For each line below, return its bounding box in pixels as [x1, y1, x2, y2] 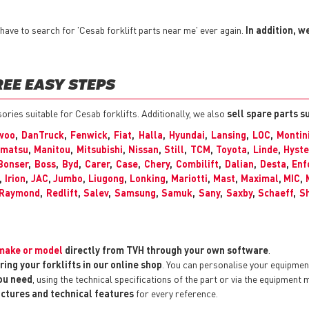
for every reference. [134, 287, 218, 300]
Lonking [130, 172, 166, 185]
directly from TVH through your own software [63, 243, 268, 257]
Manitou [34, 143, 71, 156]
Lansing [210, 128, 246, 141]
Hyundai [168, 128, 205, 141]
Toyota [216, 143, 248, 156]
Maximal [240, 172, 279, 185]
